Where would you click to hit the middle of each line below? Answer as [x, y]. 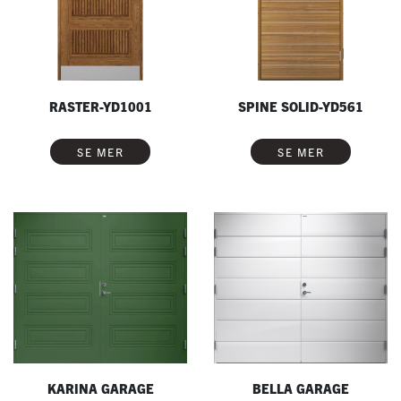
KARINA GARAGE [100, 389]
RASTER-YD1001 [100, 106]
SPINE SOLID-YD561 [301, 106]
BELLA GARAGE [301, 389]
